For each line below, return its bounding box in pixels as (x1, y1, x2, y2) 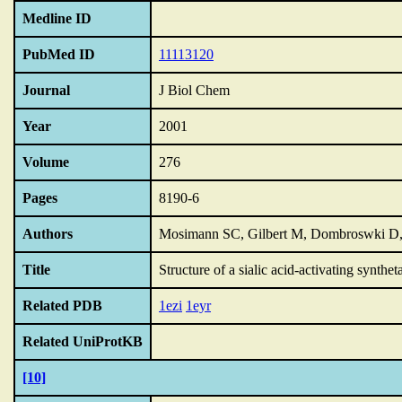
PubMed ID (22, 47, 95, 62)
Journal (22, 83, 70, 98)
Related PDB (22, 298, 102, 313)
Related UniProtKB (22, 334, 143, 349)
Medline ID (22, 11, 92, 26)
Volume (22, 154, 69, 170)
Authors (22, 226, 73, 241)
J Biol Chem (159, 83, 230, 98)
